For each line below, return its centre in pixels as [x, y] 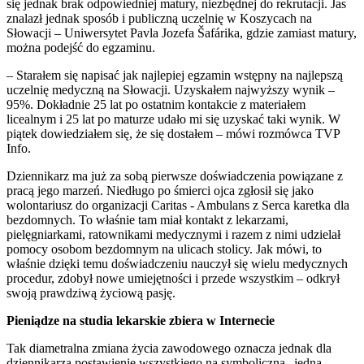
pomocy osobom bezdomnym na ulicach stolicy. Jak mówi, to [164, 249]
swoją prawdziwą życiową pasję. [91, 292]
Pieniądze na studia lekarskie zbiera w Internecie [141, 320]
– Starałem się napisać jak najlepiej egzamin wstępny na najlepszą [175, 75]
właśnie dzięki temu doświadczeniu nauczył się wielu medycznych [177, 263]
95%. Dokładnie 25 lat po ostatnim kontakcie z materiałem [156, 104]
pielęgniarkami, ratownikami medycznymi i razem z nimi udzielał [173, 234]
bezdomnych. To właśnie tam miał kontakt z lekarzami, [147, 219]
